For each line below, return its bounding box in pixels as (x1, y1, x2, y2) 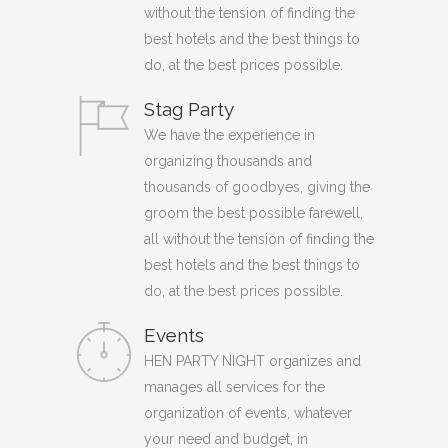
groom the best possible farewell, (144, 204, 363, 221)
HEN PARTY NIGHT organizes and (144, 352, 361, 369)
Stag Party (144, 97, 234, 120)
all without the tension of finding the (144, 230, 374, 247)
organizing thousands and (144, 152, 312, 169)
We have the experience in (144, 126, 315, 143)
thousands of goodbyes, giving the (144, 178, 370, 195)
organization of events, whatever (144, 404, 352, 421)
